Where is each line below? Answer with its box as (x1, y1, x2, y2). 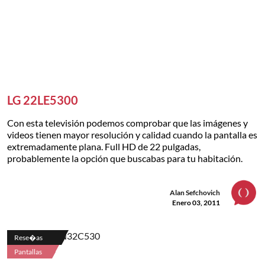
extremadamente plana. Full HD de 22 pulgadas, (7, 141, 201, 153)
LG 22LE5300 (7, 93, 78, 108)
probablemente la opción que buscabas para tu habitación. (7, 153, 243, 164)
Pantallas (14, 247, 42, 257)
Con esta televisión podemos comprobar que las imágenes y (7, 117, 248, 129)
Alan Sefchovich (170, 188, 220, 198)
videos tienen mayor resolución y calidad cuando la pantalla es (7, 129, 257, 141)
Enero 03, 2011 (172, 198, 220, 208)
